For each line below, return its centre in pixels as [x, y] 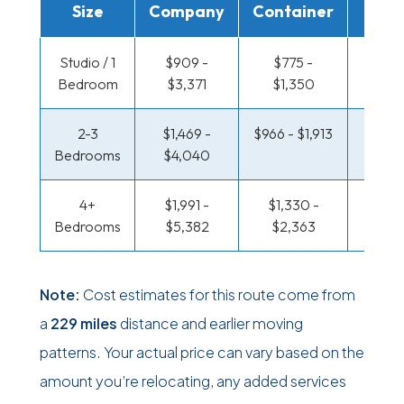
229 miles [84, 323]
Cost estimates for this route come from [218, 294]
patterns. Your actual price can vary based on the [202, 352]
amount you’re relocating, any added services [193, 381]
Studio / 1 [87, 62]
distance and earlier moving [210, 323]
